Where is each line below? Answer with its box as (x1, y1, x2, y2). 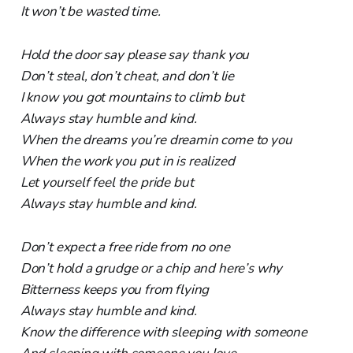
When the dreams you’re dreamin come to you (20, 130, 292, 149)
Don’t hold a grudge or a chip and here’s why (20, 258, 283, 277)
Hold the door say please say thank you (20, 45, 250, 64)
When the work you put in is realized (20, 151, 235, 170)
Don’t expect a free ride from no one (20, 237, 230, 256)
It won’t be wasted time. (20, 2, 161, 20)
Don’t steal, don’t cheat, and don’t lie (20, 66, 235, 85)
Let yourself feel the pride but (20, 173, 194, 191)
